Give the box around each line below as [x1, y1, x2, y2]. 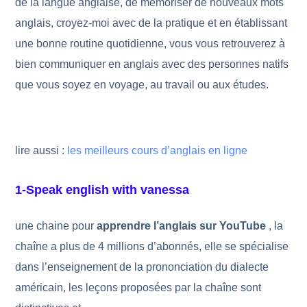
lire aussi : [15, 145, 68, 156]
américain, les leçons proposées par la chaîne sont [15, 282, 262, 293]
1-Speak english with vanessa [15, 183, 190, 197]
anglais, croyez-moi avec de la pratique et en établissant [15, 17, 288, 29]
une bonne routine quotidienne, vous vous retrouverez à [15, 38, 286, 49]
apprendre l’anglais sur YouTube [97, 220, 269, 232]
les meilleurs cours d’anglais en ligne [67, 145, 251, 156]
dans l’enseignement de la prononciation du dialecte [15, 261, 269, 273]
